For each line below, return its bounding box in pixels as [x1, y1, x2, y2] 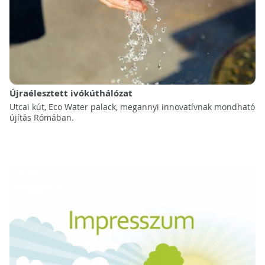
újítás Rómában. [9, 112, 74, 124]
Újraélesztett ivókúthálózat [9, 87, 132, 100]
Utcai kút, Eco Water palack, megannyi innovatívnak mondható [9, 101, 255, 113]
